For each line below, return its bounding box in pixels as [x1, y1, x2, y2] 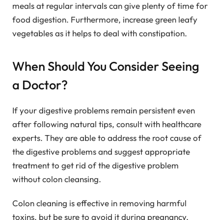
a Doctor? [12, 77, 68, 93]
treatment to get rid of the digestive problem [12, 160, 179, 171]
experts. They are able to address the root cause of [12, 133, 201, 143]
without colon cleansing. [12, 174, 101, 185]
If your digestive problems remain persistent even [12, 105, 195, 116]
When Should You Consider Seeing [12, 58, 199, 75]
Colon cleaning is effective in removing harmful [12, 197, 187, 208]
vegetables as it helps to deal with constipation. [12, 27, 187, 38]
